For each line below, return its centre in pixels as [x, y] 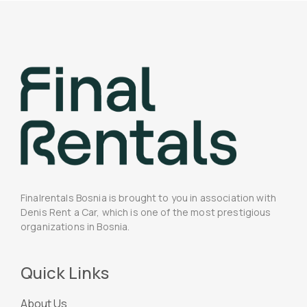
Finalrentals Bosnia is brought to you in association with [148, 197]
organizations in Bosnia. [75, 226]
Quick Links [65, 272]
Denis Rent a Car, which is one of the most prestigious [146, 212]
